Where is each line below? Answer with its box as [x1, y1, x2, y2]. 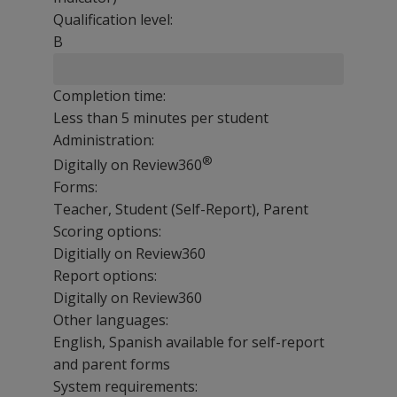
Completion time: [53, 86, 166, 105]
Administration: [53, 130, 154, 150]
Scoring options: [53, 222, 161, 242]
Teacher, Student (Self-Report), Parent [53, 199, 308, 220]
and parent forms [53, 354, 170, 375]
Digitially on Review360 [53, 244, 206, 264]
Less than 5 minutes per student [53, 108, 269, 128]
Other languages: [53, 310, 168, 331]
